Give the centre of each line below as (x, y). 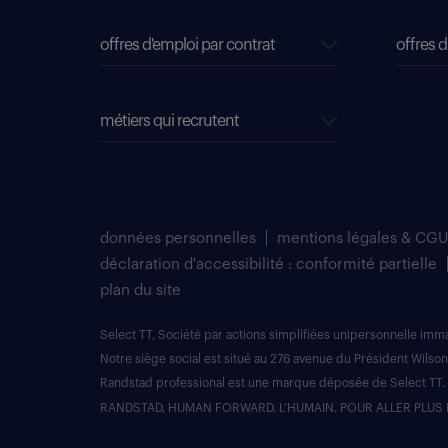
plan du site (140, 291)
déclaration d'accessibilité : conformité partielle (268, 265)
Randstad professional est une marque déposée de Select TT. (272, 383)
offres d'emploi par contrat (187, 45)
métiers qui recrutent (169, 121)
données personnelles (178, 239)
